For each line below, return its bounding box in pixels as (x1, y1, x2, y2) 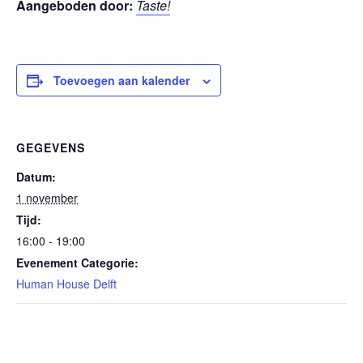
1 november (16, 190, 78, 206)
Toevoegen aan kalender (53, 72, 190, 88)
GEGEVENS (16, 139, 85, 156)
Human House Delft (16, 275, 117, 292)
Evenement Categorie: (16, 254, 139, 271)
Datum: (16, 169, 56, 185)
